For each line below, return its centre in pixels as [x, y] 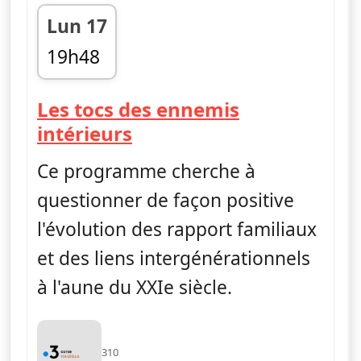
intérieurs [85, 133]
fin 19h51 [86, 85]
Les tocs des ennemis [138, 109]
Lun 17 [77, 26]
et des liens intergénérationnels [174, 258]
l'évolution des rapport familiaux [177, 229]
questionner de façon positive [166, 200]
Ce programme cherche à [146, 171]
